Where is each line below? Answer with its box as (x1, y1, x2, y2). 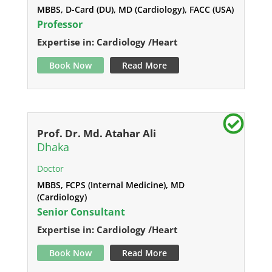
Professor (36, 18, 83, 31)
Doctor (36, 163, 64, 174)
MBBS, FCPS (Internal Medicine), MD (36, 179, 185, 191)
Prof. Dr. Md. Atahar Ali (36, 126, 156, 140)
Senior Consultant (36, 205, 125, 219)
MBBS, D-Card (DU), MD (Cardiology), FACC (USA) (36, 4, 234, 15)
